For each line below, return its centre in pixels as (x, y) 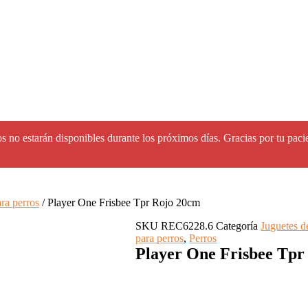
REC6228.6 (189, 225)
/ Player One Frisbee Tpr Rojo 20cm (120, 202)
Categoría (237, 225)
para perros (160, 238)
